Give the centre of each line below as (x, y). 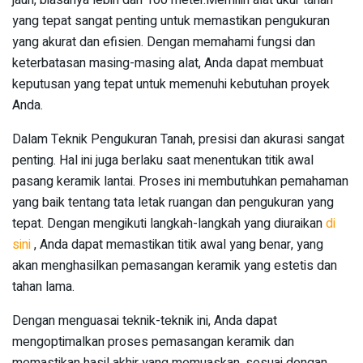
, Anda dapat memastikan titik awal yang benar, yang (179, 245)
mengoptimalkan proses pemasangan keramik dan (153, 342)
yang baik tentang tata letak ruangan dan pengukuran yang (173, 203)
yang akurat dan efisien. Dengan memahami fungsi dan (164, 43)
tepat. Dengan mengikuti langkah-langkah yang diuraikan (169, 224)
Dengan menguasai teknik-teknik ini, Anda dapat (145, 321)
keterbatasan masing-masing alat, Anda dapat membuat (168, 64)
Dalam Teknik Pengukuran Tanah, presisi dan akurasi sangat (178, 140)
